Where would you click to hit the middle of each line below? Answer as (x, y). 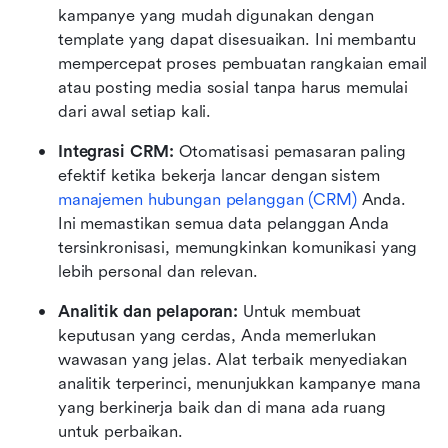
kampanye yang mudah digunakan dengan (216, 15)
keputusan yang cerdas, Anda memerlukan (217, 335)
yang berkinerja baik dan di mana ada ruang (222, 407)
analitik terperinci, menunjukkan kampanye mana (240, 383)
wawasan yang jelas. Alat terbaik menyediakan (233, 359)
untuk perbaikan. (120, 431)
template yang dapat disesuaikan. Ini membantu (237, 39)
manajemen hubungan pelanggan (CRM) (207, 199)
